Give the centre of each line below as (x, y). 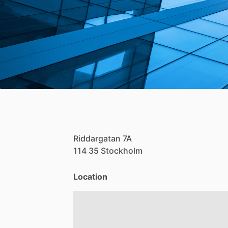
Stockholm (122, 151)
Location (90, 177)
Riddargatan (97, 139)
